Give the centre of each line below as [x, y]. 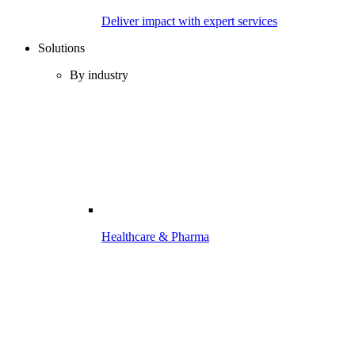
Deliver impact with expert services [189, 21]
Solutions [61, 48]
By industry [99, 75]
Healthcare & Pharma [155, 237]
